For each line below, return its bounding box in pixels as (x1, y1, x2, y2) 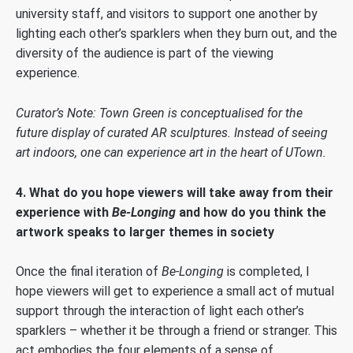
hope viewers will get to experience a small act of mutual (16, 284, 334, 299)
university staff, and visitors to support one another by (16, 6, 318, 22)
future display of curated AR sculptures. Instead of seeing (16, 125, 328, 141)
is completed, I (224, 264, 310, 280)
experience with (16, 204, 112, 220)
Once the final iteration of (16, 264, 162, 280)
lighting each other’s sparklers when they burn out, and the (16, 26, 337, 42)
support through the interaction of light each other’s (16, 303, 304, 319)
